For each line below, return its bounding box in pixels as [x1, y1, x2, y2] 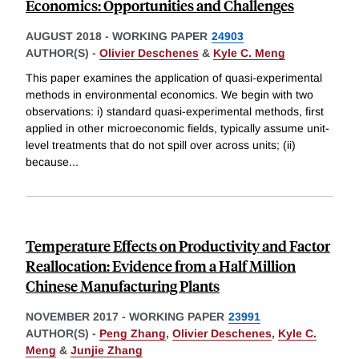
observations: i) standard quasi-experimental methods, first [26, 105, 324, 119]
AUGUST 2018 [26, 29, 102, 42]
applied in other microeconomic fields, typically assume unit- [26, 122, 329, 135]
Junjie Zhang [71, 344, 143, 357]
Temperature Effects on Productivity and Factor [26, 236, 330, 256]
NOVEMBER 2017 [26, 310, 119, 324]
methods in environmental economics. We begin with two [26, 88, 313, 102]
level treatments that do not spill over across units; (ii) [26, 139, 296, 152]
